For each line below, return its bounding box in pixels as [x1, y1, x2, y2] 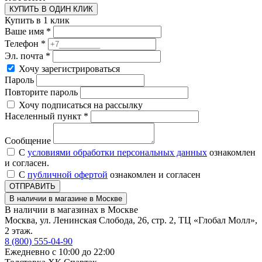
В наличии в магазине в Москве [9, 194, 122, 203]
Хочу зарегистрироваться [19, 63, 120, 74]
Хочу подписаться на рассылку [19, 99, 143, 110]
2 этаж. [5, 225, 33, 236]
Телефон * [5, 38, 46, 49]
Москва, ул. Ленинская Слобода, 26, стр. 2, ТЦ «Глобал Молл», [5, 215, 257, 225]
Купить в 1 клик [5, 15, 70, 25]
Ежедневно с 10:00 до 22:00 [5, 246, 115, 257]
